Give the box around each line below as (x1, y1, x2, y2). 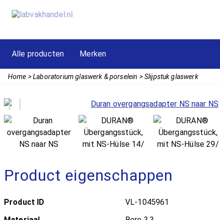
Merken (80, 49, 107, 58)
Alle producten (12, 49, 64, 58)
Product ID (4, 197, 45, 207)
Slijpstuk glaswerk (144, 73, 198, 81)
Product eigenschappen (4, 165, 173, 185)
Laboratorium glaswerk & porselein (33, 73, 138, 81)
